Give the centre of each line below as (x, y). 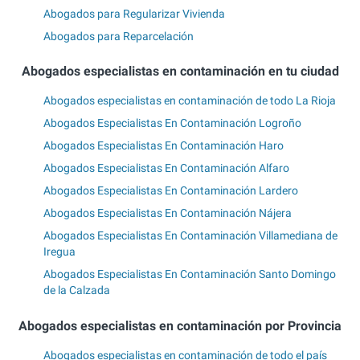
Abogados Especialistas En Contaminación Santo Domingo (190, 274)
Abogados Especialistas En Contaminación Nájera (168, 213)
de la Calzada (77, 290)
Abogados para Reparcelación (119, 36)
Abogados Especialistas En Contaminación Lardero (171, 191)
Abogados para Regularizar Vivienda (134, 13)
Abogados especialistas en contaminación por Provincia (180, 325)
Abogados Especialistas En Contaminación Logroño (172, 123)
